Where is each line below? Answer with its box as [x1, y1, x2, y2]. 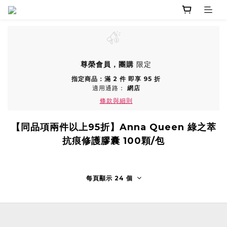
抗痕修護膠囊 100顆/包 [62, 135, 165, 147]
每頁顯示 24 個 [86, 174, 133, 182]
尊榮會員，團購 [81, 60, 134, 69]
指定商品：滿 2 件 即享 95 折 [71, 75, 161, 83]
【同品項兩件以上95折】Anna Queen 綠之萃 [11, 122, 216, 133]
